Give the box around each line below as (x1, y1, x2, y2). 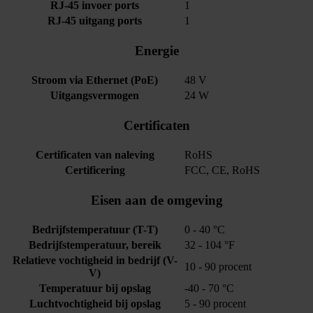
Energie (134, 43, 179, 59)
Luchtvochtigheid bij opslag (29, 298, 161, 310)
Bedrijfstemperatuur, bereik (28, 239, 161, 252)
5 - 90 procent (184, 298, 246, 310)
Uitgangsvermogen (50, 89, 139, 102)
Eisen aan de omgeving (90, 193, 223, 208)
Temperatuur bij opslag (38, 282, 151, 295)
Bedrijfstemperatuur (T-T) (31, 224, 158, 236)
